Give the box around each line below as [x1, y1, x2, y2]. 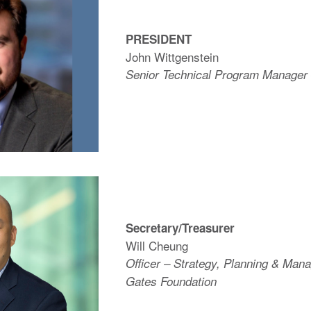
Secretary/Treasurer [126, 219, 235, 236]
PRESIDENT [126, 30, 192, 47]
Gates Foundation [126, 272, 217, 289]
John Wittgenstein [126, 47, 219, 65]
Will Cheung [126, 236, 189, 254]
